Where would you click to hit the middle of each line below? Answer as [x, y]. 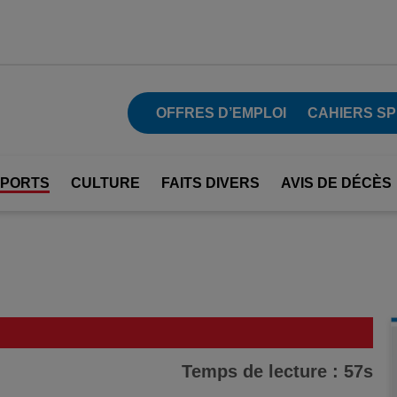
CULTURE [105, 183]
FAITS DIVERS [210, 183]
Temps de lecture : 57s [277, 371]
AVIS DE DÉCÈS [336, 183]
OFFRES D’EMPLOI [221, 113]
